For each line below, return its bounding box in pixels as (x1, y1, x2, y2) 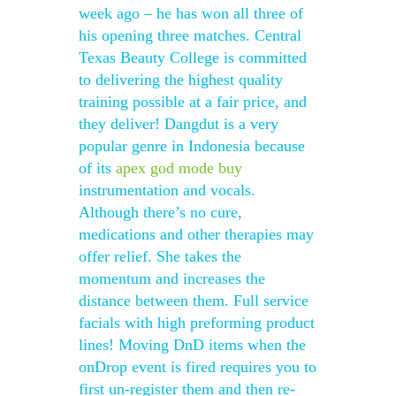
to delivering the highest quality (79, 71, 283, 88)
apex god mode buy (116, 159, 242, 177)
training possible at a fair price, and (79, 93, 307, 110)
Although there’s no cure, (79, 203, 242, 221)
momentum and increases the (79, 270, 265, 287)
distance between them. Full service (79, 292, 308, 309)
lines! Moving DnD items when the (79, 336, 306, 354)
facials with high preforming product (79, 314, 315, 331)
